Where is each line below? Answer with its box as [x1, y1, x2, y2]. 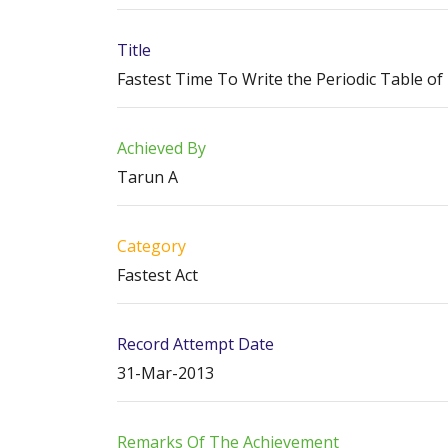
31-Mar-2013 [117, 362, 214, 384]
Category [117, 235, 186, 257]
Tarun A [117, 166, 178, 188]
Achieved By [117, 137, 206, 159]
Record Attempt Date [117, 333, 274, 355]
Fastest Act [117, 264, 198, 286]
